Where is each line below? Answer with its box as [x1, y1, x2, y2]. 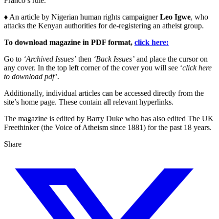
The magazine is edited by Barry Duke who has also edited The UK [4, 114, 214, 123]
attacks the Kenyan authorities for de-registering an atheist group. [4, 22, 204, 30]
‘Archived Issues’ [23, 55, 76, 64]
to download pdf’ [4, 72, 57, 81]
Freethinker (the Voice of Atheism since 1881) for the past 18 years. [4, 123, 212, 132]
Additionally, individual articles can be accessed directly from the [4, 89, 204, 98]
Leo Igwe [160, 13, 191, 22]
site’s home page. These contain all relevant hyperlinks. [4, 98, 174, 107]
